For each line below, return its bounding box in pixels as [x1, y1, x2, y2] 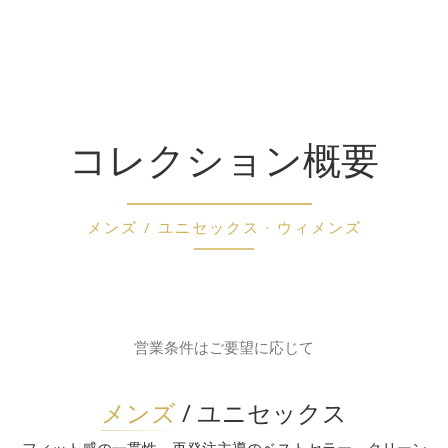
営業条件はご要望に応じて [134, 336, 314, 357]
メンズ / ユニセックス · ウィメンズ [86, 216, 362, 237]
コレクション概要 [69, 133, 379, 185]
